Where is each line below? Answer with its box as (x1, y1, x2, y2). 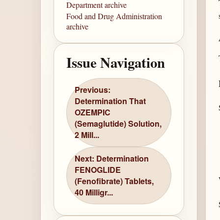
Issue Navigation (66, 52, 165, 73)
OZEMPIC (75, 107, 111, 118)
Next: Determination (75, 153, 149, 165)
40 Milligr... (75, 187, 113, 198)
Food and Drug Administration (66, 10, 163, 21)
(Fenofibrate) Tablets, (75, 175, 154, 187)
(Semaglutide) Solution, (75, 118, 162, 130)
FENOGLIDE (75, 164, 121, 176)
